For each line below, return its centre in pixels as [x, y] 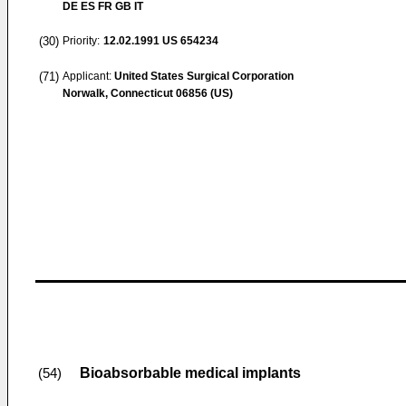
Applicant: [88, 76]
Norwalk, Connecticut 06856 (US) [148, 93]
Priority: [81, 41]
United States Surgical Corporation [204, 76]
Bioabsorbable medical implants [190, 373]
